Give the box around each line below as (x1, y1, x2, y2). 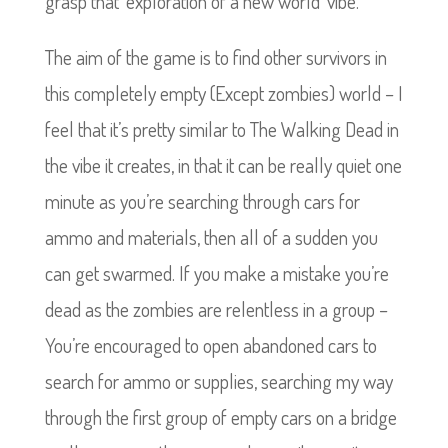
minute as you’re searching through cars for (44, 188, 360, 214)
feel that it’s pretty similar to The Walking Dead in (44, 116, 399, 142)
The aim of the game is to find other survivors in (44, 44, 387, 70)
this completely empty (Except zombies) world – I (44, 80, 403, 106)
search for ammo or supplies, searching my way (44, 368, 393, 394)
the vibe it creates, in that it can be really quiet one (44, 152, 402, 178)
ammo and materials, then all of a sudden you (44, 224, 378, 250)
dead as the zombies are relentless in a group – (44, 296, 388, 322)
